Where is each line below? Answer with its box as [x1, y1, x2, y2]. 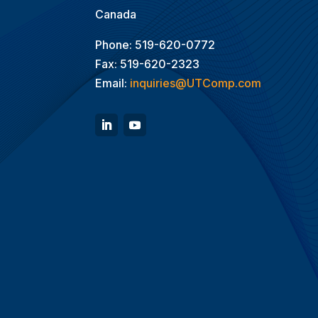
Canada [95, 6, 137, 21]
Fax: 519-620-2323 [95, 56, 200, 71]
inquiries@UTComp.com [130, 75, 262, 90]
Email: [95, 75, 131, 90]
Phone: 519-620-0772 [95, 37, 216, 52]
